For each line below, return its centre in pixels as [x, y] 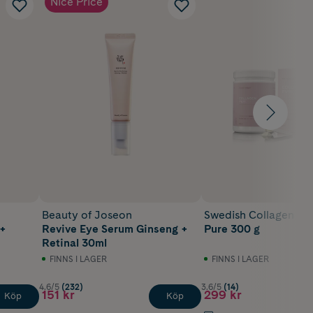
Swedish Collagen [249, 214]
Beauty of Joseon [87, 214]
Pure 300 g [232, 228]
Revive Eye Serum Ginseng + [115, 228]
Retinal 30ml [74, 242]
